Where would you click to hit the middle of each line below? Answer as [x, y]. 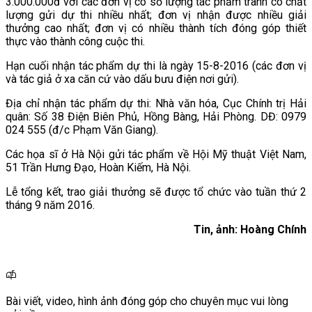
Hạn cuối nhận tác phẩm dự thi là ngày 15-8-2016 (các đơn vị [156, 65]
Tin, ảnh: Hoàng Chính [250, 229]
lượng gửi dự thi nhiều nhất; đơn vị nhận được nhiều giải [156, 15]
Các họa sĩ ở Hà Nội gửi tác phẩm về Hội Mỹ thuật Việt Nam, [156, 154]
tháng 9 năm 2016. [50, 205]
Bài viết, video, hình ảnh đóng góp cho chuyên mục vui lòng [147, 301]
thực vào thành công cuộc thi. [75, 41]
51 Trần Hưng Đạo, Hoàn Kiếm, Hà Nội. [98, 167]
